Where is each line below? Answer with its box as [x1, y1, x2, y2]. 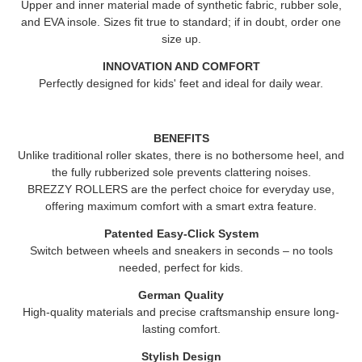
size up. [161, 32, 201, 45]
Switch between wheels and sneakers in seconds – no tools [29, 244, 333, 257]
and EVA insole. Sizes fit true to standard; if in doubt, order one [21, 15, 341, 28]
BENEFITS [153, 132, 209, 145]
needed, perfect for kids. [119, 261, 243, 274]
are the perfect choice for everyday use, [128, 183, 335, 196]
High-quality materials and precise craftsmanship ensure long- [23, 305, 339, 318]
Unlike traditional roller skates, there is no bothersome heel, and [18, 149, 344, 162]
